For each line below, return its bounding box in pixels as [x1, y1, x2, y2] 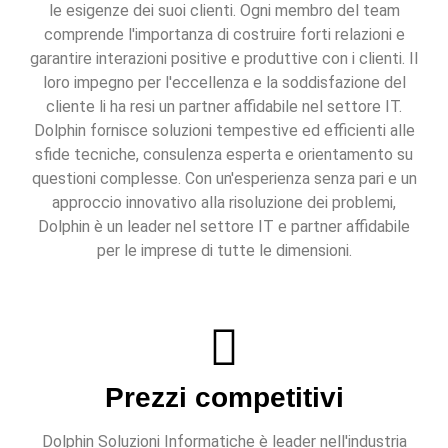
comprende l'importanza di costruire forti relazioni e [43, 25, 405, 45]
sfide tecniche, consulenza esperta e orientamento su [35, 145, 413, 165]
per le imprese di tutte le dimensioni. [96, 241, 352, 261]
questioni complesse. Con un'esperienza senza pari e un [31, 169, 417, 189]
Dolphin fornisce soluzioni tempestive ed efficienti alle [33, 121, 415, 141]
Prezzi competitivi [104, 382, 344, 414]
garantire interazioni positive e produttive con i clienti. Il [30, 49, 418, 69]
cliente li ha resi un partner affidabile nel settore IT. [46, 97, 402, 117]
